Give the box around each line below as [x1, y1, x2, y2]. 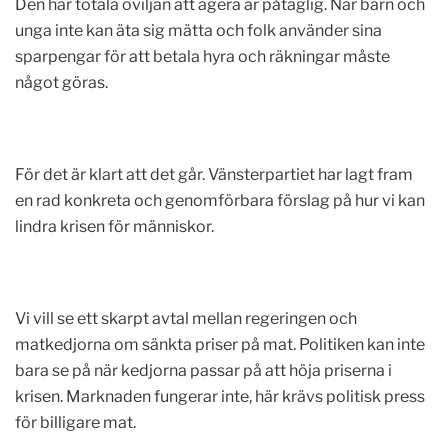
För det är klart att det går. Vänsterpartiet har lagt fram [15, 165, 413, 184]
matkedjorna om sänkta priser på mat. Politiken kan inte [15, 335, 425, 354]
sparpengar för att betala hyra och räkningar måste [15, 47, 390, 66]
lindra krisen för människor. [15, 217, 214, 236]
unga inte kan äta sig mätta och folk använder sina [15, 21, 382, 40]
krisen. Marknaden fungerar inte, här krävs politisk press [15, 387, 425, 406]
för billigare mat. [15, 413, 136, 432]
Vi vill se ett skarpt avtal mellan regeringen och [15, 309, 357, 328]
